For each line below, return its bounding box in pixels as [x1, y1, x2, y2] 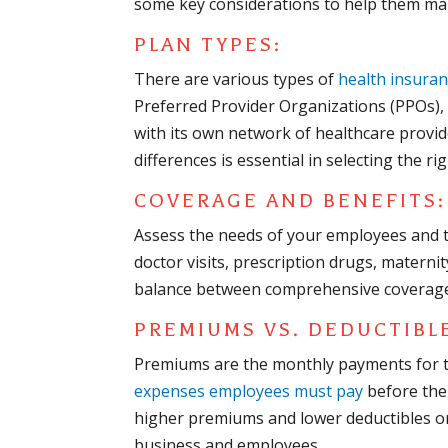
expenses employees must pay [134, 380, 364, 403]
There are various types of [134, 68, 339, 91]
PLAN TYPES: [134, 33, 283, 57]
